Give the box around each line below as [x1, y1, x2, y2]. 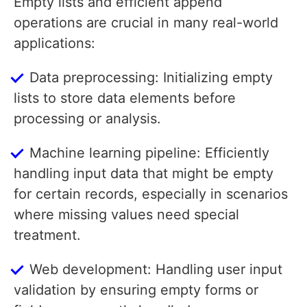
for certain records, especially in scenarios [14, 186, 288, 203]
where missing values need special [14, 206, 239, 223]
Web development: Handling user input [29, 261, 282, 278]
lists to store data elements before [14, 90, 236, 107]
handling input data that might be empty [14, 165, 273, 182]
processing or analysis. [14, 110, 161, 127]
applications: [14, 35, 95, 52]
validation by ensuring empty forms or [14, 282, 258, 299]
